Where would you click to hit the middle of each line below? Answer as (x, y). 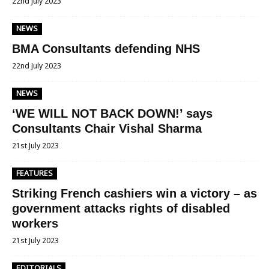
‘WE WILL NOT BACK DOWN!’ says (112, 113)
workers (35, 223)
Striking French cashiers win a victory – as (134, 193)
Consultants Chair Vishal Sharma (107, 128)
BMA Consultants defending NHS (106, 49)
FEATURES (35, 173)
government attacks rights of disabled (121, 208)
